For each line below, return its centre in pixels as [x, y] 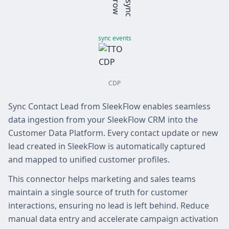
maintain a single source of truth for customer [98, 192]
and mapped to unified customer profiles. [89, 159]
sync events [114, 38]
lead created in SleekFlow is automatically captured [107, 146]
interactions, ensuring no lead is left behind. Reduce [109, 205]
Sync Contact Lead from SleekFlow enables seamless [109, 106]
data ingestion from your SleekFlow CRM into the [103, 119]
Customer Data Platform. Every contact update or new [113, 133]
